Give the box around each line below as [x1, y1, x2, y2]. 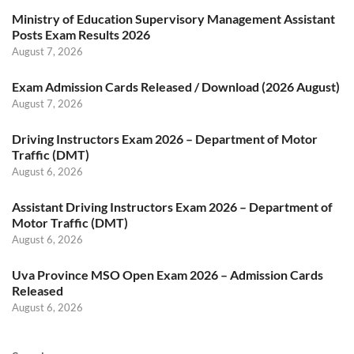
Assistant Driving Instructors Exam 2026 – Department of [12, 199, 333, 215]
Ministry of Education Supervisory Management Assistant [12, 11, 335, 27]
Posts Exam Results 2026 [12, 27, 150, 43]
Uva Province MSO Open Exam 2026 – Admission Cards [12, 267, 323, 283]
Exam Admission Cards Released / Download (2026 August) [12, 79, 340, 95]
